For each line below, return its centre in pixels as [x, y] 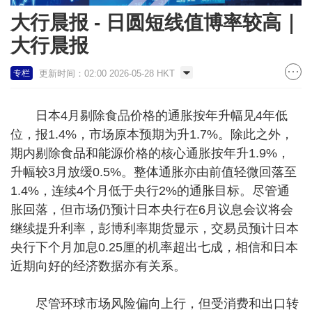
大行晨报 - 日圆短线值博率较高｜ [155, 23]
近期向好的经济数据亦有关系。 [98, 266]
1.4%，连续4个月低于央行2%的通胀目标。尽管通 [150, 191]
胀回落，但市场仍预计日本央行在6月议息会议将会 [152, 210]
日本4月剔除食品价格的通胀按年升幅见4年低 [149, 116]
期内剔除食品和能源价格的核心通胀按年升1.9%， [150, 154]
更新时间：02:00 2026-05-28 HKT [107, 74]
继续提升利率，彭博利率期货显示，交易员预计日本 [155, 229]
